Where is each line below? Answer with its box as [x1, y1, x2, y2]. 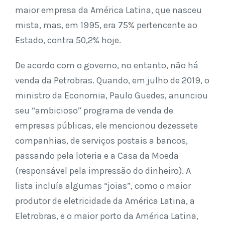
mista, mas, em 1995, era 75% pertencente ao [15, 19, 197, 31]
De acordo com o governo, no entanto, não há [15, 59, 198, 71]
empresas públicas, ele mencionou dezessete [15, 120, 198, 131]
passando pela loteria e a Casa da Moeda [15, 150, 179, 161]
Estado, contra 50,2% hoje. [15, 34, 121, 46]
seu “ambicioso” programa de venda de [15, 104, 173, 116]
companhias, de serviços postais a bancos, [15, 135, 188, 146]
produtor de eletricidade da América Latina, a [15, 195, 195, 206]
